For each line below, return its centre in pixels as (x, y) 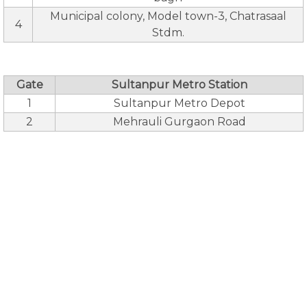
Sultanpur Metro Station (179, 85)
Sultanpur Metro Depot (179, 103)
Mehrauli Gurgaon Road (179, 122)
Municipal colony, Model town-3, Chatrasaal (168, 16)
